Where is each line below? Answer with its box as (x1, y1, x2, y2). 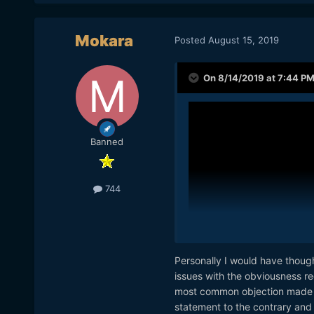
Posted (174, 34, 208, 46)
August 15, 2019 (207, 34, 279, 46)
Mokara (75, 32, 134, 50)
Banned (90, 136, 124, 148)
